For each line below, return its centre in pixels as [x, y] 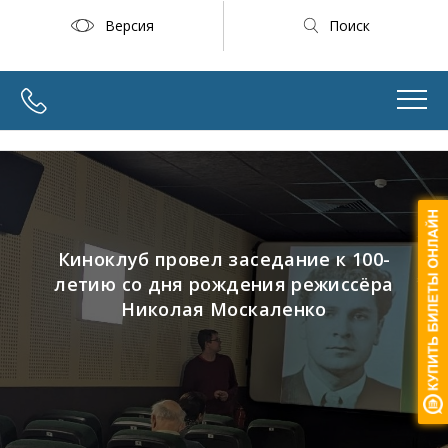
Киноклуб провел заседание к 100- [224, 259]
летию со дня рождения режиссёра [224, 284]
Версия [129, 25]
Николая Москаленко [224, 309]
